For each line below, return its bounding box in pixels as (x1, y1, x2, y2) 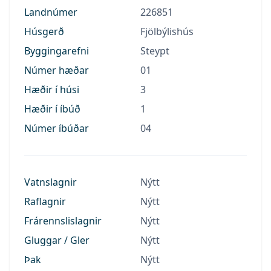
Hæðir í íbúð (24, 102, 80, 116)
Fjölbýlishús (140, 24, 194, 38)
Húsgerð (24, 24, 64, 38)
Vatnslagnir (24, 175, 77, 189)
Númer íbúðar (24, 121, 89, 135)
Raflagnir (24, 194, 66, 208)
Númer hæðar (24, 63, 89, 77)
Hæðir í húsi (24, 82, 79, 96)
